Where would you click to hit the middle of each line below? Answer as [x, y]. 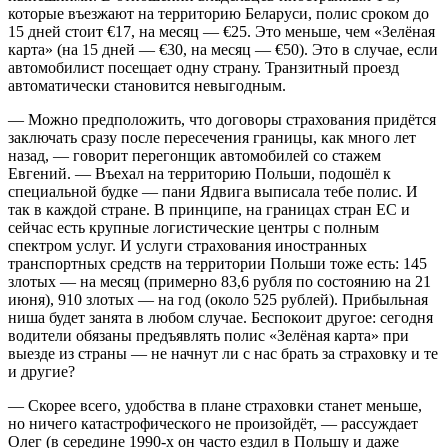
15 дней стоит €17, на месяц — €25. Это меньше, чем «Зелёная [221, 31]
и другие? [41, 371]
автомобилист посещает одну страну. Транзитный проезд [203, 67]
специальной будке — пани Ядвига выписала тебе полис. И [213, 191]
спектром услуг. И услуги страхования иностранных [187, 245]
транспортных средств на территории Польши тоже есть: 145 [217, 263]
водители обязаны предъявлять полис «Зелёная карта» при [208, 335]
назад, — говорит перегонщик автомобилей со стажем [194, 155]
